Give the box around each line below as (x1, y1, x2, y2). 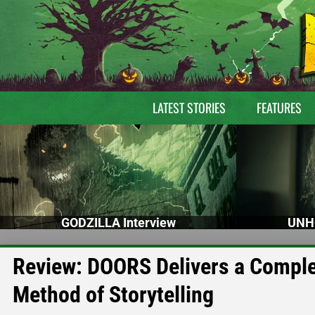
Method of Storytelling (13, 281, 214, 308)
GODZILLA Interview (60, 214, 176, 230)
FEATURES (256, 98, 302, 117)
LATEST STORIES (152, 98, 226, 117)
